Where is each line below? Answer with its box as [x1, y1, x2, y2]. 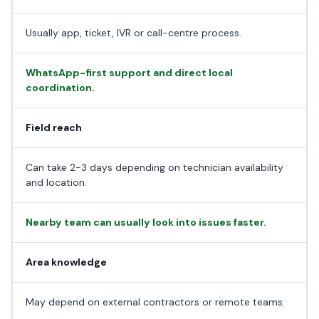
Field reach [25, 120, 82, 134]
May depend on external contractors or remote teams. [25, 295, 285, 308]
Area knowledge [25, 255, 107, 268]
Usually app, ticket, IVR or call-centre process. [25, 26, 241, 39]
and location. [25, 175, 87, 189]
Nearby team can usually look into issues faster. [25, 215, 266, 229]
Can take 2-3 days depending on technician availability [25, 160, 283, 174]
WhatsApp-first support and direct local [25, 66, 233, 79]
